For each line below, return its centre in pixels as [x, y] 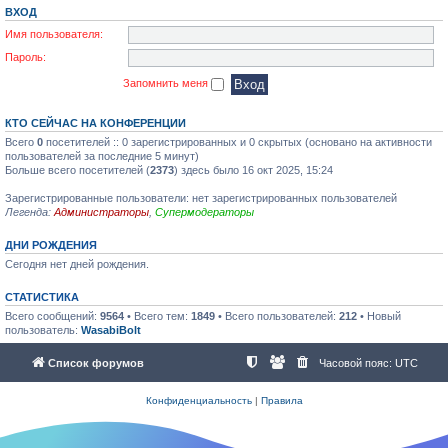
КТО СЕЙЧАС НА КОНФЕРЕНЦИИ [95, 123]
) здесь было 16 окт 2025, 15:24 [253, 170]
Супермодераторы [204, 212]
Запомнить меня [167, 83]
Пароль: [25, 56]
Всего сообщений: [52, 316]
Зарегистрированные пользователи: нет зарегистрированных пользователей [201, 198]
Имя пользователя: [54, 33]
